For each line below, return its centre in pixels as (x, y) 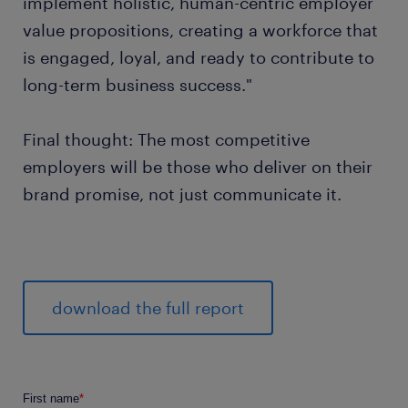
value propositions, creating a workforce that (200, 30)
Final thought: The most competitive (166, 139)
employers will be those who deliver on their (198, 166)
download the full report (148, 307)
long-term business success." (138, 84)
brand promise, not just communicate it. (182, 194)
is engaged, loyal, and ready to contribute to (199, 57)
